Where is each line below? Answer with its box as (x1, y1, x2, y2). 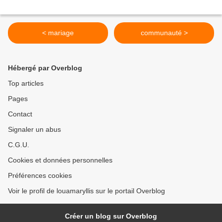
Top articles (8, 79, 44, 88)
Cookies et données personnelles (8, 156, 112, 165)
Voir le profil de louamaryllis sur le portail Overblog (8, 187, 165, 195)
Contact (8, 110, 32, 118)
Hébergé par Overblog (8, 64, 82, 72)
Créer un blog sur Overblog (65, 212, 157, 221)
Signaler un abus (8, 125, 61, 134)
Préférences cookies (8, 171, 72, 180)
